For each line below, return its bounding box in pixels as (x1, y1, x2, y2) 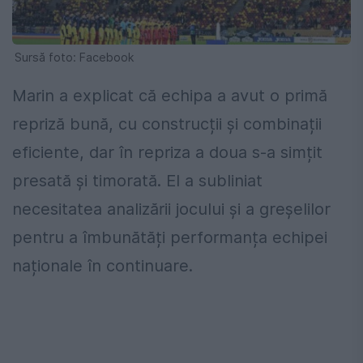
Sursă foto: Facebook (15, 50, 135, 65)
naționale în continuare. (12, 256, 193, 276)
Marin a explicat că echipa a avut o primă (12, 86, 327, 106)
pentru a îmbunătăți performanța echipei (12, 228, 327, 248)
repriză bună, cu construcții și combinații (12, 114, 322, 135)
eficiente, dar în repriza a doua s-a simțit (12, 143, 322, 163)
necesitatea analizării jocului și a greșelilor (12, 199, 331, 220)
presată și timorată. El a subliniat (12, 171, 263, 191)
